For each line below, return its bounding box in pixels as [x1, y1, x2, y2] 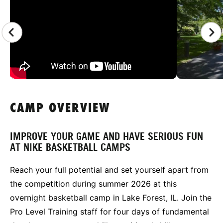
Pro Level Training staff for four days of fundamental [10, 207, 209, 217]
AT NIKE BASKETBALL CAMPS [10, 141, 130, 154]
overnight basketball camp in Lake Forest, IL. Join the [10, 193, 212, 203]
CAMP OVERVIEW [10, 102, 110, 116]
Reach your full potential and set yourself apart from [10, 165, 209, 175]
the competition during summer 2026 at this [10, 179, 177, 189]
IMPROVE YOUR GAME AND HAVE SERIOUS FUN [10, 130, 203, 143]
